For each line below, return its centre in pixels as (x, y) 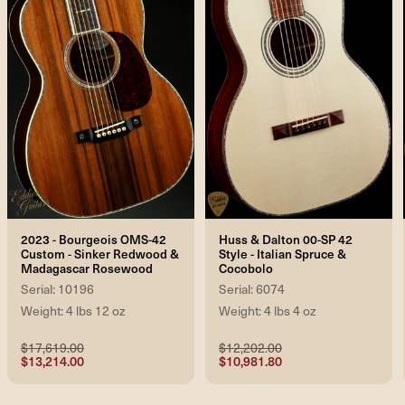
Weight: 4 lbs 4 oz (268, 311)
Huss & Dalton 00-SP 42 (286, 240)
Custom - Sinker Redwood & (100, 254)
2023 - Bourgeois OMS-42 (94, 240)
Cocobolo (246, 268)
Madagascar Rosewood (87, 268)
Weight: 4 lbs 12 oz (73, 311)
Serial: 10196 (57, 289)
